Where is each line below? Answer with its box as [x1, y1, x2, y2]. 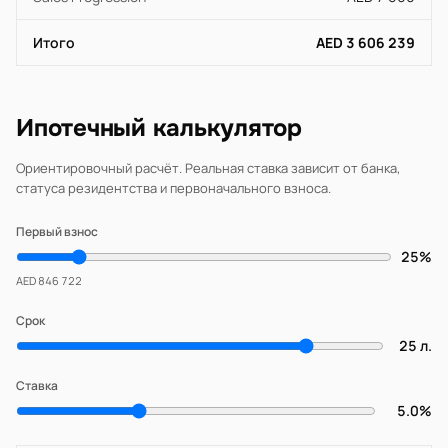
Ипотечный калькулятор [16, 113, 302, 143]
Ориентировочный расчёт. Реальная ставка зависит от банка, [16, 159, 400, 177]
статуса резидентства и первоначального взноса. [16, 179, 331, 197]
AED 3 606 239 [316, 33, 415, 52]
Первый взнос [16, 223, 98, 240]
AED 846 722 [16, 273, 82, 288]
